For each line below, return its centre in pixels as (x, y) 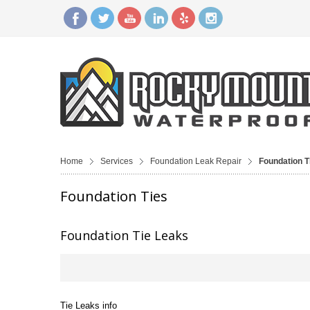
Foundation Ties (114, 196)
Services (117, 161)
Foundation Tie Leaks (124, 236)
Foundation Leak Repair (196, 161)
